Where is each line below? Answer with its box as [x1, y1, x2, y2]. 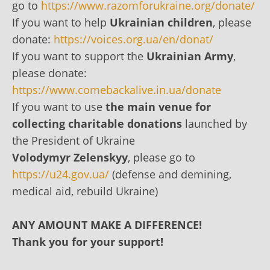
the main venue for [105, 99, 211, 114]
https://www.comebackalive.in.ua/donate [12, 82, 221, 97]
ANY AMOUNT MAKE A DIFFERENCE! [12, 217, 202, 232]
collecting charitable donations [12, 116, 182, 131]
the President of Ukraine [12, 133, 135, 148]
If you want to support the [12, 48, 146, 63]
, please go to [128, 149, 195, 165]
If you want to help [12, 14, 110, 30]
